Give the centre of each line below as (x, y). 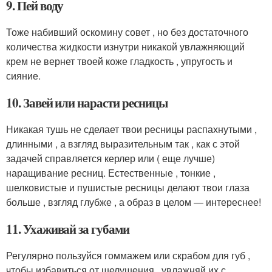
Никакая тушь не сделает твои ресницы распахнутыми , (131, 129)
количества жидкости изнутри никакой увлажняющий (125, 47)
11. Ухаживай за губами (68, 229)
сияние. (23, 76)
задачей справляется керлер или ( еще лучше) (110, 158)
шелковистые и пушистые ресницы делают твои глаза (128, 188)
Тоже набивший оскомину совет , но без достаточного (127, 32)
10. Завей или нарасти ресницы (87, 103)
